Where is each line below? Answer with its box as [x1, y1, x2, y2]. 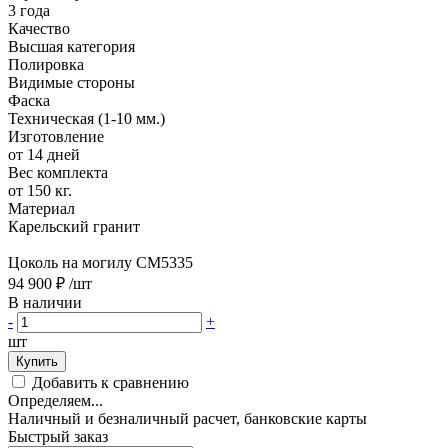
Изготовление [8, 127, 104, 145]
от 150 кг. [8, 181, 72, 199]
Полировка [8, 55, 84, 73]
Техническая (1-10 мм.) [8, 109, 165, 127]
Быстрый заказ [8, 427, 108, 445]
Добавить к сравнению [32, 373, 189, 391]
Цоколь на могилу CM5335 [8, 253, 193, 271]
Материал [8, 199, 75, 217]
